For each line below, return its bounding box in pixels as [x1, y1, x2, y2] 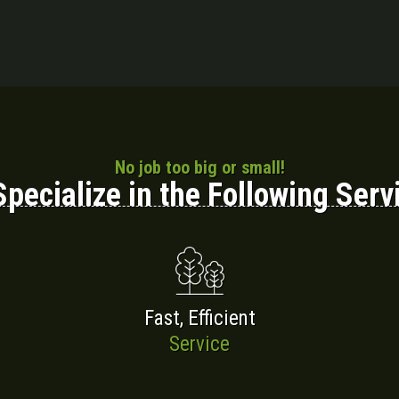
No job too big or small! [114, 156, 285, 178]
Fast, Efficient [143, 305, 256, 330]
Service [169, 331, 230, 356]
